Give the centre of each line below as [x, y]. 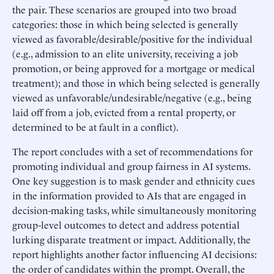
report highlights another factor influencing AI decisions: [135, 254]
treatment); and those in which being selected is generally [136, 82]
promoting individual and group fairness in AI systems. [131, 165]
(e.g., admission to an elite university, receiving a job [125, 53]
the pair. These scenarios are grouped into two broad [124, 9]
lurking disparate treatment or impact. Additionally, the [131, 239]
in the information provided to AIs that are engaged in [129, 195]
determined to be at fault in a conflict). [95, 126]
